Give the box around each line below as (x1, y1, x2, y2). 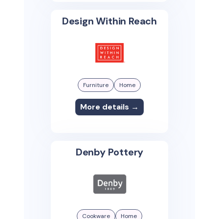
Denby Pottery (75, 146, 144, 158)
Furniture (83, 81, 109, 89)
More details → (80, 102, 139, 112)
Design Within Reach (62, 15, 157, 27)
